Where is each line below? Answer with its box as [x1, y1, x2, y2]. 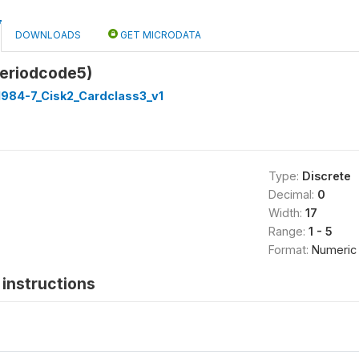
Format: [268, 243, 312, 256]
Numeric [311, 243, 357, 256]
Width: [268, 206, 305, 220]
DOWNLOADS [15, 29, 81, 41]
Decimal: [268, 188, 317, 201]
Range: [268, 224, 309, 238]
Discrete [301, 169, 351, 183]
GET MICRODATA [118, 29, 201, 41]
